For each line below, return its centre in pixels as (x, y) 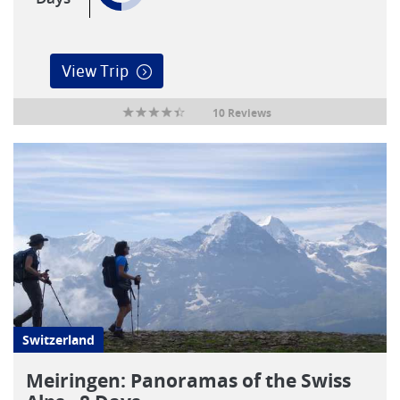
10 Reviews (242, 112)
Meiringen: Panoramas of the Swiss (188, 381)
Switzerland (58, 340)
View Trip (95, 71)
